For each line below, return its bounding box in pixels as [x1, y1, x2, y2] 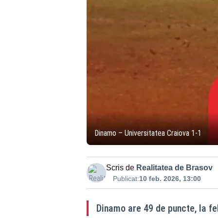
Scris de [106, 163, 134, 172]
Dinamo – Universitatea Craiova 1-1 [94, 128, 201, 138]
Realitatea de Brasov [136, 163, 213, 172]
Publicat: [112, 175, 139, 182]
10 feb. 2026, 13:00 [139, 175, 201, 182]
